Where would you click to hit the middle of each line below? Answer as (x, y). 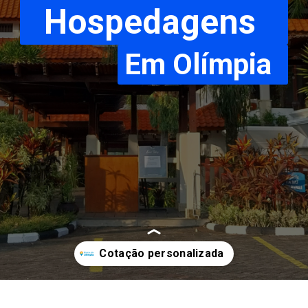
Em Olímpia (198, 65)
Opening (36, 299)
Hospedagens (154, 22)
